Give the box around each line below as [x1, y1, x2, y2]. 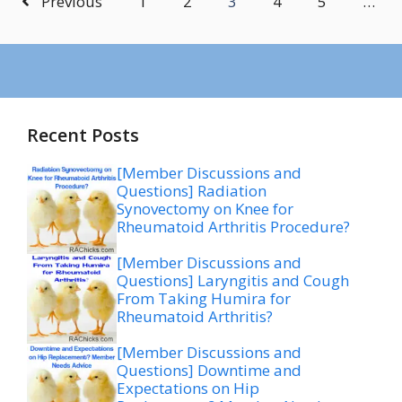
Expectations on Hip [117, 377, 259, 398]
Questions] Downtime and [117, 359, 301, 380]
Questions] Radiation [117, 179, 267, 201]
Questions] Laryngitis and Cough [117, 269, 349, 291]
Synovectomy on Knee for [117, 197, 293, 219]
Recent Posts [27, 122, 139, 147]
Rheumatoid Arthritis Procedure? [117, 215, 350, 237]
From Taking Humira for [117, 287, 291, 309]
